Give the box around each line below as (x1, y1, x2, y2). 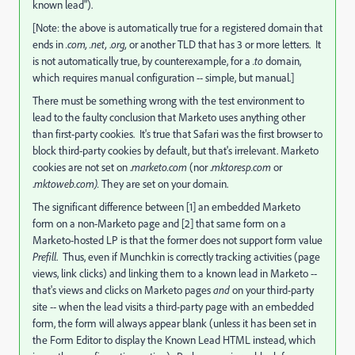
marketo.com (132, 160, 189, 174)
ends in (32, 37, 66, 52)
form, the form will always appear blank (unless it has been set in (32, 316, 316, 330)
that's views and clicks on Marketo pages (32, 283, 213, 297)
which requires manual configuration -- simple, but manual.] (32, 71, 294, 85)
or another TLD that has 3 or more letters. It (129, 37, 321, 52)
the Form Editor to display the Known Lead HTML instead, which (32, 333, 316, 347)
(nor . (189, 160, 212, 174)
